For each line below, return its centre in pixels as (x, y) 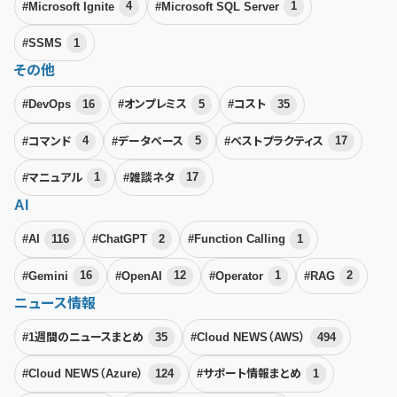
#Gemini (47, 276)
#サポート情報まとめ (250, 373)
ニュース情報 (55, 303)
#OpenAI (140, 276)
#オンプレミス (154, 105)
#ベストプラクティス (275, 141)
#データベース (149, 141)
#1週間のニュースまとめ (85, 337)
